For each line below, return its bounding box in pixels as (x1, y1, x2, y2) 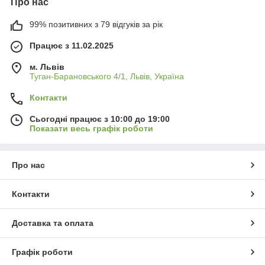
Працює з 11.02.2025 (30, 40, 114, 50)
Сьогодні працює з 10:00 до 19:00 (30, 114, 170, 124)
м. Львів (30, 62, 64, 72)
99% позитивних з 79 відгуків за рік (30, 19, 163, 29)
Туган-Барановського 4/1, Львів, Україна (30, 71, 184, 81)
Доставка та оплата (12, 218, 93, 228)
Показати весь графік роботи (30, 123, 153, 133)
